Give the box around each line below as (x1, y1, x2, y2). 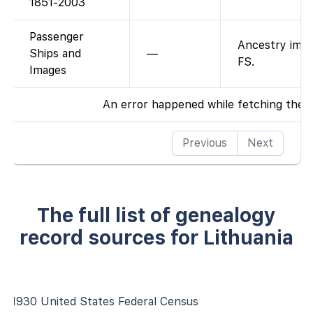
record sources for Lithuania (20, 225, 293, 249)
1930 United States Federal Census (11, 294, 198, 308)
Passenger (29, 29, 84, 43)
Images (29, 63, 66, 77)
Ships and (29, 46, 81, 60)
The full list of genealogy (37, 203, 276, 227)
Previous (182, 136, 227, 150)
